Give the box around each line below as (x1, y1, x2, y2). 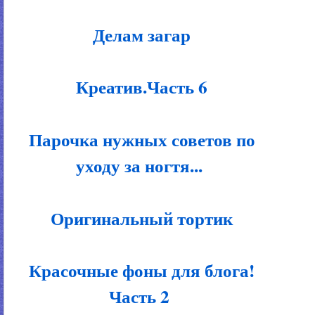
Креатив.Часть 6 (70, 74, 208, 101)
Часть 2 (108, 283, 169, 310)
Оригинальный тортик (45, 205, 233, 231)
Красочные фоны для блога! (23, 257, 255, 284)
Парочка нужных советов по (22, 126, 255, 153)
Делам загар (87, 21, 191, 48)
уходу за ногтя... (75, 152, 202, 179)
